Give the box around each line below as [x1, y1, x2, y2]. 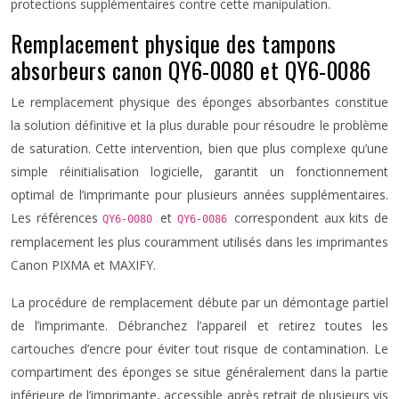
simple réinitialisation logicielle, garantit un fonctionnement [11, 163, 388, 180]
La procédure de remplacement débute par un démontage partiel [11, 294, 388, 311]
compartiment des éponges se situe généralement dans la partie [11, 363, 388, 380]
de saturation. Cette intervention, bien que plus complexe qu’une [11, 140, 388, 157]
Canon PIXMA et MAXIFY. [11, 256, 156, 273]
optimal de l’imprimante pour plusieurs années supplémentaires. [11, 186, 388, 203]
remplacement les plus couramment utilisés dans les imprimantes [11, 233, 388, 250]
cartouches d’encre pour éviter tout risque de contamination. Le [11, 340, 388, 357]
